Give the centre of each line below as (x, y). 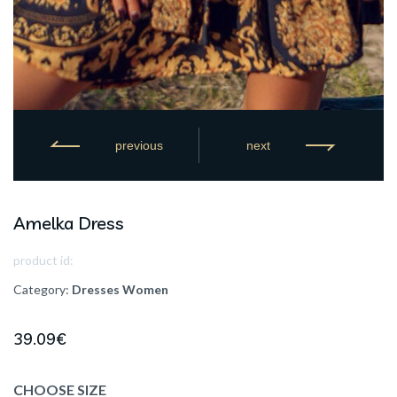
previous (139, 145)
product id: (43, 260)
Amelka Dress (69, 223)
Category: (41, 289)
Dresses (96, 289)
